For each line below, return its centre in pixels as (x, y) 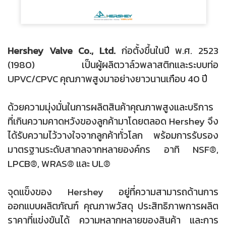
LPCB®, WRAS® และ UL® (59, 164)
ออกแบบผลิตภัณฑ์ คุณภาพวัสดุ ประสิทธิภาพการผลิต (113, 206)
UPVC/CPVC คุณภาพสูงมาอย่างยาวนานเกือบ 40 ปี (107, 79)
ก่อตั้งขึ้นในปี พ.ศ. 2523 (167, 51)
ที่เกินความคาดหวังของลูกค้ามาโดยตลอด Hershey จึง (113, 122)
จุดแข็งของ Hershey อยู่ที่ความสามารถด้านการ (113, 192)
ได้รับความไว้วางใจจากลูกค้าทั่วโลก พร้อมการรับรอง (113, 136)
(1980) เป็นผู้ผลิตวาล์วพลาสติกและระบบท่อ (113, 65)
